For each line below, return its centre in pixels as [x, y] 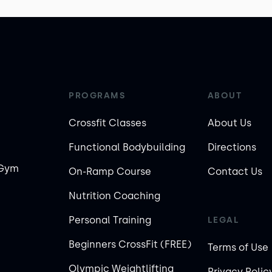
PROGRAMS [97, 96]
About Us [229, 123]
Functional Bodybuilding [127, 147]
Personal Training [110, 220]
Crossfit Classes [107, 123]
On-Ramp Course [110, 172]
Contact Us [235, 172]
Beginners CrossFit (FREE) [130, 244]
